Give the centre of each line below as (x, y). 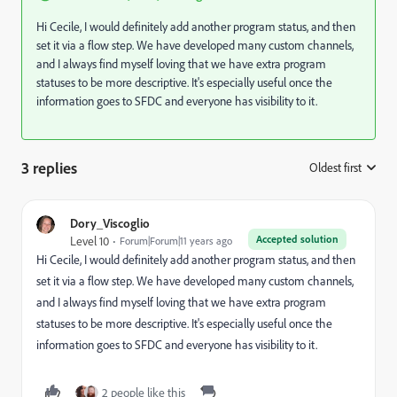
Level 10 (90, 241)
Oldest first (335, 167)
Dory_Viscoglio (110, 223)
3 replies (49, 167)
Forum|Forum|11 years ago (176, 241)
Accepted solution (297, 239)
